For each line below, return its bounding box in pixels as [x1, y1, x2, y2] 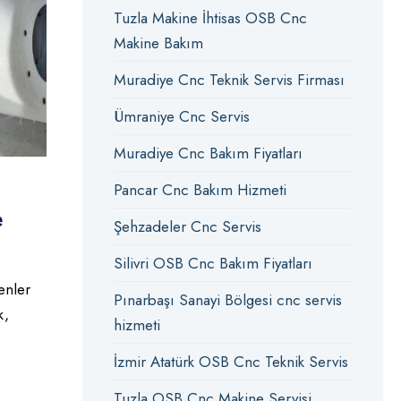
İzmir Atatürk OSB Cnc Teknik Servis [113, 351, 348, 372]
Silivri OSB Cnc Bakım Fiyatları [113, 252, 312, 274]
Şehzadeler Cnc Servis [113, 216, 261, 237]
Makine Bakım [113, 32, 203, 54]
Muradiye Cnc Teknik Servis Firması [113, 69, 345, 90]
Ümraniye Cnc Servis [113, 106, 250, 127]
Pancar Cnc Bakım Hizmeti [113, 179, 286, 200]
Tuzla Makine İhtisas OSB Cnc [113, 7, 307, 29]
